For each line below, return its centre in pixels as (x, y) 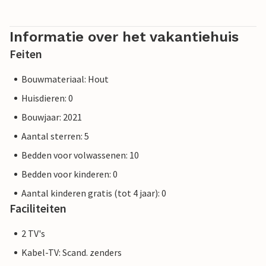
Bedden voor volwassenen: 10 (80, 155)
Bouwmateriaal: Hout (65, 79)
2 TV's (33, 234)
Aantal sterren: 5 (55, 136)
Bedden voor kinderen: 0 (69, 174)
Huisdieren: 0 (47, 98)
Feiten (26, 54)
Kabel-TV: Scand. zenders (72, 253)
